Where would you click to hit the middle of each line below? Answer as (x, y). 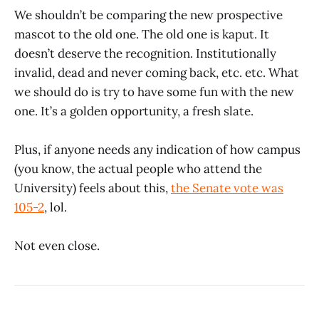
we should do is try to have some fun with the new (154, 92)
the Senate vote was (227, 188)
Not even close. (57, 246)
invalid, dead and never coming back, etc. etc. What (157, 73)
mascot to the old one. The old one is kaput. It (142, 35)
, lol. (56, 208)
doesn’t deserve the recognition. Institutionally (145, 54)
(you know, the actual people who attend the (138, 169)
